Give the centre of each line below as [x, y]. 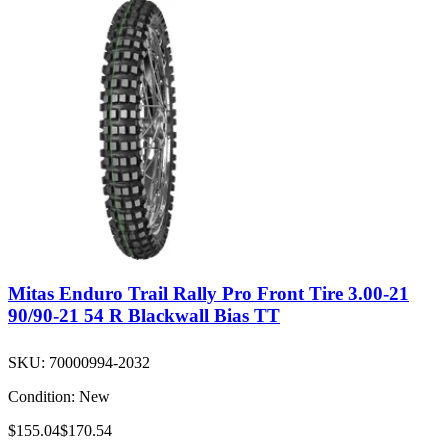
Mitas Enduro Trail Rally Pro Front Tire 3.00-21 [208, 293]
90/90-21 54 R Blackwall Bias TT [144, 315]
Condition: [41, 396]
